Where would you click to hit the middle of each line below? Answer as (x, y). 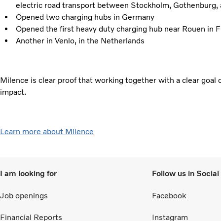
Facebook (169, 196)
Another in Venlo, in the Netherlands (80, 40)
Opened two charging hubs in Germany (85, 17)
